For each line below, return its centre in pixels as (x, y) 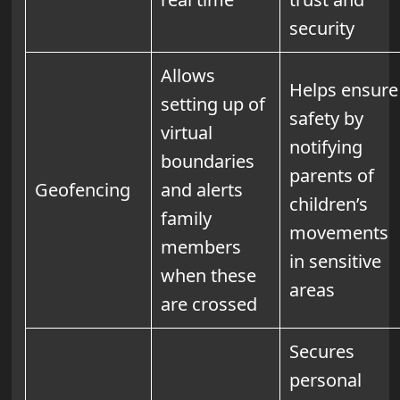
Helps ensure (343, 89)
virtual (186, 132)
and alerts (201, 189)
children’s (328, 204)
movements (338, 232)
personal (325, 379)
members (200, 246)
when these (208, 275)
